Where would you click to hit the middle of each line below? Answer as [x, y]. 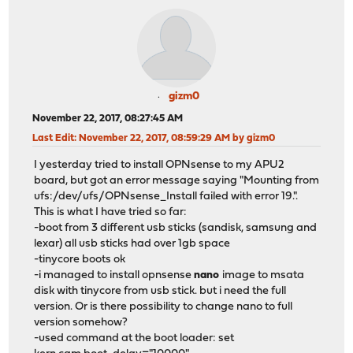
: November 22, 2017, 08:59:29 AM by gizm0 [175, 138]
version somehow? [81, 323]
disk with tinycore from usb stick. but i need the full [160, 292]
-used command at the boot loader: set [134, 339]
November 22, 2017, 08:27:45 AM [108, 118]
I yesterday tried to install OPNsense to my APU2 [160, 165]
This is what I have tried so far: [111, 213]
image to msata [264, 276]
